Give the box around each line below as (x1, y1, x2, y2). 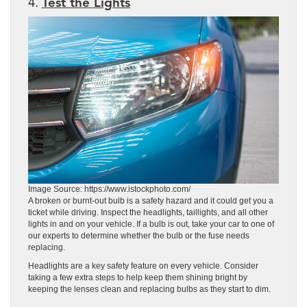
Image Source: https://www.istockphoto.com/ (28, 184, 191, 194)
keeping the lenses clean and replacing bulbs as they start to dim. (28, 284, 271, 294)
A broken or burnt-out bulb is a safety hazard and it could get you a (28, 195, 273, 206)
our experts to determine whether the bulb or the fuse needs (28, 230, 249, 241)
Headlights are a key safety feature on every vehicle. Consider (28, 260, 258, 271)
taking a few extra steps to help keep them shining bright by (28, 272, 247, 282)
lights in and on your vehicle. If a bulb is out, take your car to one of (28, 219, 274, 229)
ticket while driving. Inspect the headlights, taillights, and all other (28, 207, 268, 217)
